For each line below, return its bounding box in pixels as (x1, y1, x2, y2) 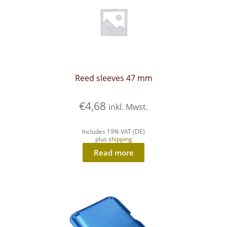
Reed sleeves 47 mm (74, 72, 153, 84)
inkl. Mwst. (108, 101, 148, 113)
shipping (108, 135, 132, 144)
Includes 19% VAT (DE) (82, 127, 145, 136)
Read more (93, 147, 134, 158)
